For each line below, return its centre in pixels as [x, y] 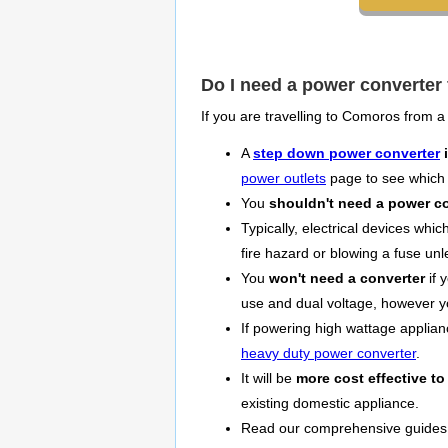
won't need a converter [347, 279]
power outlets [283, 179]
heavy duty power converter [328, 354]
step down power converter [346, 154]
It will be [268, 379]
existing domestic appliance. [330, 404]
